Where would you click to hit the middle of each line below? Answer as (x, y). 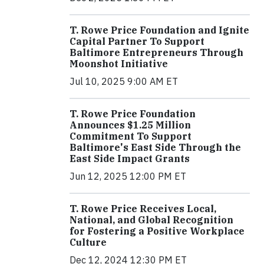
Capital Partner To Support (137, 41)
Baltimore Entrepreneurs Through (156, 52)
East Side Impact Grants (130, 158)
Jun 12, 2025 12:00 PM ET (128, 176)
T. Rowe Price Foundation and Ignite (159, 30)
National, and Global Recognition (151, 220)
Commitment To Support (131, 136)
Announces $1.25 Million (130, 125)
